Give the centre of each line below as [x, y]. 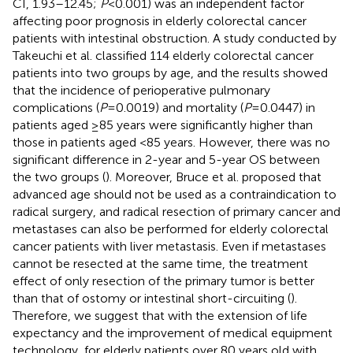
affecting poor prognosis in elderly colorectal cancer [160, 20]
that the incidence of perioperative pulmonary [141, 90]
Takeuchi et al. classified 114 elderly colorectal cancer [163, 55]
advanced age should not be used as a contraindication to [175, 194]
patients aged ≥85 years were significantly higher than [163, 124]
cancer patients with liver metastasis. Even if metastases [169, 246]
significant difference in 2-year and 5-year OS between [166, 159]
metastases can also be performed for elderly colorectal [171, 229]
